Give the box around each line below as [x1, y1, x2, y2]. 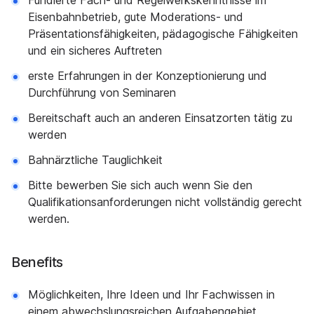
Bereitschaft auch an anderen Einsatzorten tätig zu [28, 111, 292, 125]
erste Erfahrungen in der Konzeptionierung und [28, 69, 267, 83]
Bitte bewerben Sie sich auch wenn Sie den [28, 178, 252, 192]
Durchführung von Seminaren [28, 86, 176, 100]
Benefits [11, 254, 63, 271]
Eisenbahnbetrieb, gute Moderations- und [28, 10, 243, 24]
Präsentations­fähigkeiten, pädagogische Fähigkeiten [28, 27, 298, 41]
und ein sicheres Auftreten [28, 43, 162, 57]
